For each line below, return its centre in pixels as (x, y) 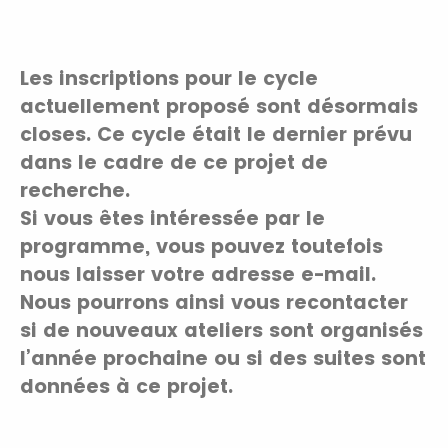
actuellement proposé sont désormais (219, 106)
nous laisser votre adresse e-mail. (198, 274)
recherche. (75, 190)
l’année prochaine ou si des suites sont (223, 358)
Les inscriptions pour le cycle (169, 78)
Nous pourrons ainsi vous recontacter (214, 302)
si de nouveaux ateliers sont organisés (221, 330)
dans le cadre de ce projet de (174, 162)
